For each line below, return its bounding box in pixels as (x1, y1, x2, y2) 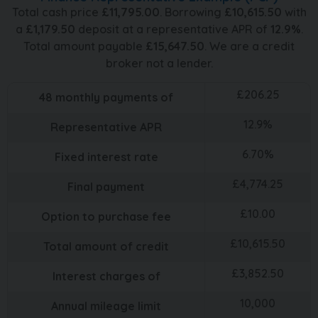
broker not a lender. (105, 55, 213, 70)
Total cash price (11, 4, 102, 19)
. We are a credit (204, 38, 295, 53)
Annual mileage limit (51, 298, 161, 313)
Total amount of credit (43, 238, 169, 253)
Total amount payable (23, 38, 146, 53)
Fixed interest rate (54, 149, 158, 164)
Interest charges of (52, 268, 160, 283)
